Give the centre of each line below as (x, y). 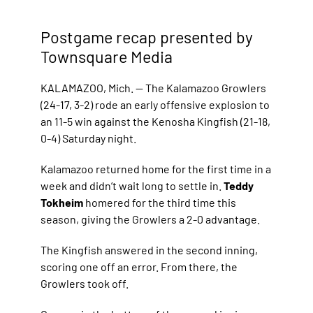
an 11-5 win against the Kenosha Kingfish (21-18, (156, 121)
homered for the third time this (161, 202)
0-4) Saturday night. (89, 138)
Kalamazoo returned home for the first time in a (156, 168)
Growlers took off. (85, 283)
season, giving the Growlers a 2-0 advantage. (151, 219)
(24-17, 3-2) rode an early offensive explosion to (155, 104)
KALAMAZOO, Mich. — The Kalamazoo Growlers (154, 87)
